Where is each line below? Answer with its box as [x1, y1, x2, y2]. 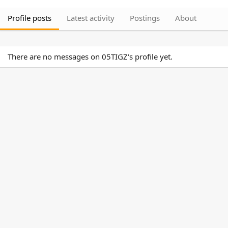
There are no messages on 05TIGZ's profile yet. [8, 51, 173, 62]
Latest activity [67, 13, 115, 23]
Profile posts [8, 13, 51, 23]
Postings [130, 13, 160, 23]
